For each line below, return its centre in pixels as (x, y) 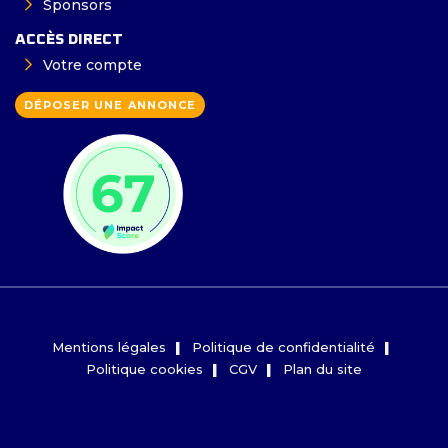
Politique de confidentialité (283, 347)
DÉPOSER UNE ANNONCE (110, 105)
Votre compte (92, 65)
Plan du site (322, 369)
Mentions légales (108, 347)
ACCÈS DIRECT (69, 40)
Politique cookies (144, 369)
